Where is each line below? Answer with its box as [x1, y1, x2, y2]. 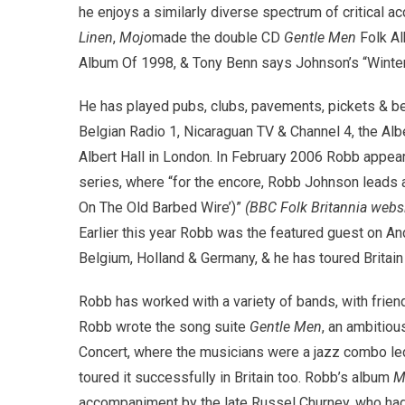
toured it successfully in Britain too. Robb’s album [79, 369, 393, 387]
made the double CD [152, 29, 284, 47]
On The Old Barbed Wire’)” [79, 199, 245, 217]
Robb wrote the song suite [79, 318, 250, 336]
